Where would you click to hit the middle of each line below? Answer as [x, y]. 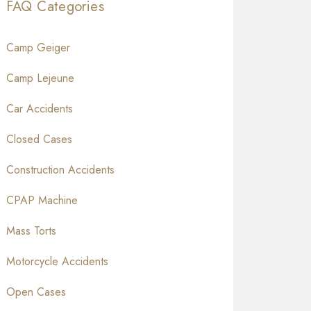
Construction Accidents [60, 170]
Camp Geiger [38, 48]
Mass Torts [31, 231]
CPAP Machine [42, 201]
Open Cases [36, 292]
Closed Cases [39, 140]
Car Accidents [39, 109]
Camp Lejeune [40, 78]
